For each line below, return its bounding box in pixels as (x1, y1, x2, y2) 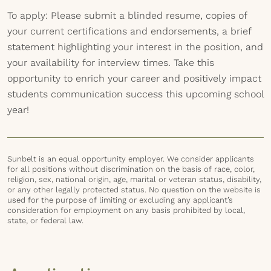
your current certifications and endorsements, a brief (7, 25, 251, 37)
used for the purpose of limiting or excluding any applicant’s (7, 195, 233, 204)
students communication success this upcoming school (7, 88, 264, 100)
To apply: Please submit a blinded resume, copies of (7, 10, 247, 21)
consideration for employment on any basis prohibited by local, (7, 206, 245, 215)
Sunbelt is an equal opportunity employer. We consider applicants (7, 154, 254, 163)
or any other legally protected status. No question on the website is (7, 185, 261, 194)
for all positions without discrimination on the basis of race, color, (7, 165, 255, 174)
